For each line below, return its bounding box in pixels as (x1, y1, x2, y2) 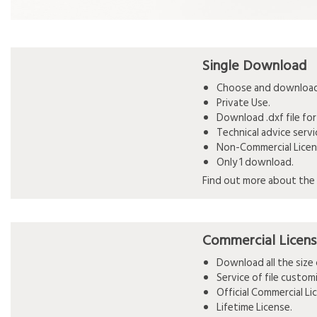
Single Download (202, 54, 306, 78)
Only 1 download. (216, 154, 294, 172)
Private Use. (216, 94, 270, 113)
